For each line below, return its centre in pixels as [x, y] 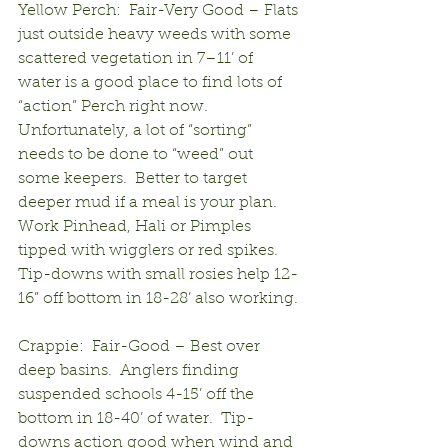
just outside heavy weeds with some [156, 34]
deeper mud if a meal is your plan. [151, 202]
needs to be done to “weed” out [137, 154]
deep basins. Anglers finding [130, 370]
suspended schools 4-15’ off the [138, 394]
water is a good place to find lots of [152, 82]
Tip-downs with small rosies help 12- [158, 274]
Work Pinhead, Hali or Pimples [136, 226]
